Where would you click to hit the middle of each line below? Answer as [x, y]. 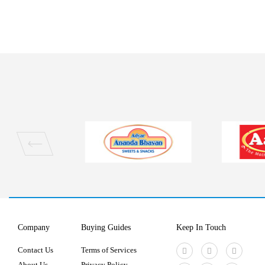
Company [34, 227]
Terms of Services [109, 250]
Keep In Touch [201, 227]
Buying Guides [106, 227]
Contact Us [35, 250]
